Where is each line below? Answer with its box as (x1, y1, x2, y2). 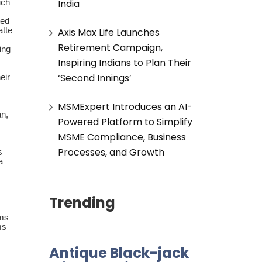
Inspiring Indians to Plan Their (57, 56, 191, 70)
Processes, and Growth (57, 145, 164, 159)
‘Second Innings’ (57, 71, 132, 85)
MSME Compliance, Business (57, 130, 186, 144)
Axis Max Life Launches (57, 25, 160, 39)
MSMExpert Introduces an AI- (57, 99, 192, 113)
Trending (49, 192, 115, 212)
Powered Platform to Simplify (57, 115, 192, 129)
